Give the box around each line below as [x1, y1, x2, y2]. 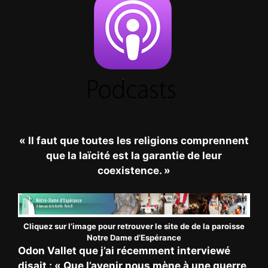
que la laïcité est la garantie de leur [46, 149, 222, 162]
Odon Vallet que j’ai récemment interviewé [18, 245, 230, 257]
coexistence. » [98, 164, 170, 176]
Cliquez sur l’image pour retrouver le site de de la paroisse [23, 221, 245, 232]
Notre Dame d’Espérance [87, 233, 181, 243]
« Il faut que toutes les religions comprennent [19, 134, 249, 147]
